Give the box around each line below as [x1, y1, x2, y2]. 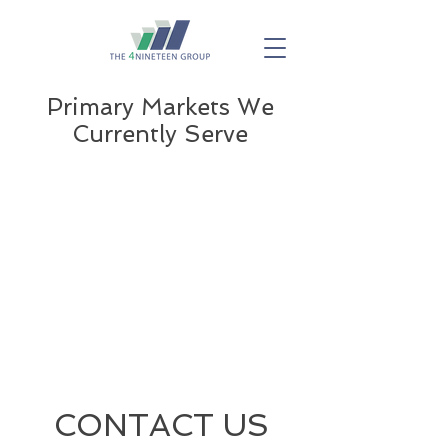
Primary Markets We [46, 93, 274, 120]
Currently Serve [72, 120, 248, 147]
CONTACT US [53, 407, 269, 443]
